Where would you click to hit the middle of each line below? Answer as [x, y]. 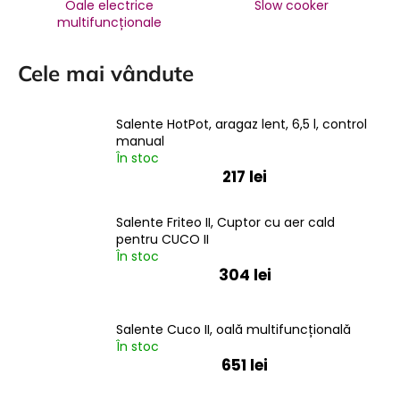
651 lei [245, 365]
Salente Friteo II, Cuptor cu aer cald [225, 223]
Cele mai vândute [106, 74]
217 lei [245, 177]
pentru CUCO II [162, 240]
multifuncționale [109, 22]
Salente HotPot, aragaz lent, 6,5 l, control [242, 125]
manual [140, 142]
